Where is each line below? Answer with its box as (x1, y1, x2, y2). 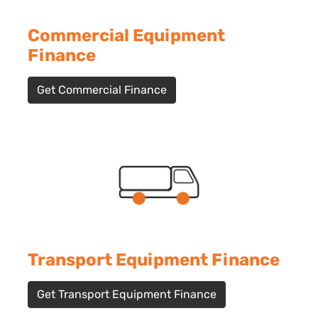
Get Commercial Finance (37, 83, 167, 97)
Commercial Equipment (28, 26, 225, 45)
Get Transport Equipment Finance (37, 287, 216, 301)
